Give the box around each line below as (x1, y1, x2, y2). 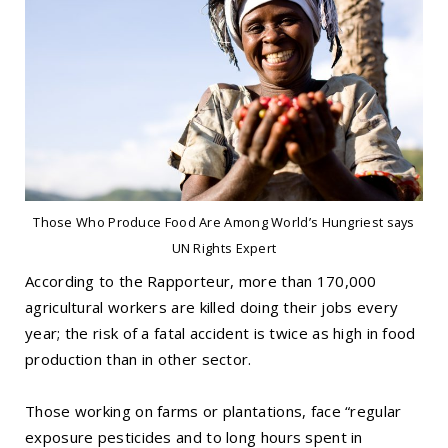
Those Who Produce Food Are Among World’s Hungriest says (33, 212, 415, 231)
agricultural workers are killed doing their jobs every (25, 297, 399, 318)
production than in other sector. (25, 349, 252, 370)
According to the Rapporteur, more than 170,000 (25, 271, 377, 292)
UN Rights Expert (171, 238, 277, 257)
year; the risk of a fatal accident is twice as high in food (25, 323, 416, 344)
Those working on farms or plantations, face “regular (25, 401, 402, 422)
